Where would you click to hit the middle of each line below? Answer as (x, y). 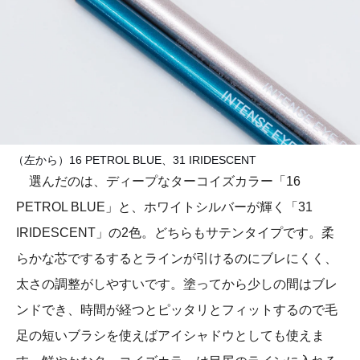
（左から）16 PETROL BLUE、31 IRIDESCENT (135, 160)
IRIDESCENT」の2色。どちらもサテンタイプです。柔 (175, 232)
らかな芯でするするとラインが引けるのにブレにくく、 (177, 258)
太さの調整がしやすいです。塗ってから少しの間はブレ (177, 284)
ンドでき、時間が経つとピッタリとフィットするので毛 (177, 309)
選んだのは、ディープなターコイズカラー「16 (158, 181)
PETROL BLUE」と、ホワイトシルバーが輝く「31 (164, 207)
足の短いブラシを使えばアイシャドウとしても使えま (170, 335)
